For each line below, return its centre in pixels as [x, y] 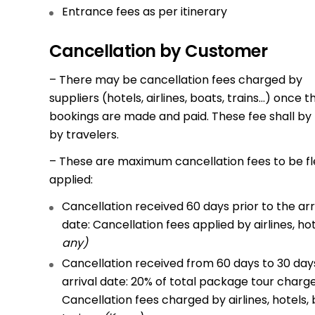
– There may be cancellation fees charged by [175, 80]
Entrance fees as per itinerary [144, 12]
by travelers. [84, 135]
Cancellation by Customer [158, 51]
